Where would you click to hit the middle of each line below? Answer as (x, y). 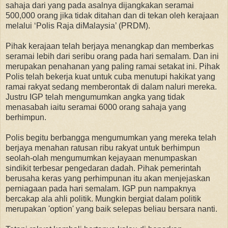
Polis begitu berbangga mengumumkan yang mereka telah (111, 137)
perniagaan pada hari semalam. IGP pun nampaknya (101, 188)
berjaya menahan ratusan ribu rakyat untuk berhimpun (103, 148)
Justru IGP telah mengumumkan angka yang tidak (95, 97)
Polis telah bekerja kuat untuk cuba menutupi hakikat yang (110, 76)
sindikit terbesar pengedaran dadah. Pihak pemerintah (103, 168)
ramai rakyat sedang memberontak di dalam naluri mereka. (111, 87)
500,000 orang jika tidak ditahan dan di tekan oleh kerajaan (112, 15)
